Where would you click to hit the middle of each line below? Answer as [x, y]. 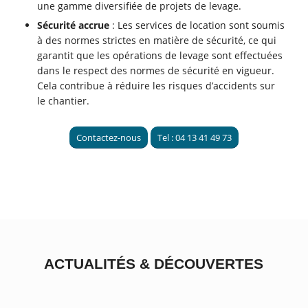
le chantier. [64, 101]
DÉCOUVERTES [207, 264]
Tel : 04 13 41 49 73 [194, 138]
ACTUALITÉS [92, 264]
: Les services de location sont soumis [197, 25]
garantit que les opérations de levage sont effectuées [160, 56]
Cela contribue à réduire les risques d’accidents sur [156, 86]
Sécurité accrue [74, 25]
